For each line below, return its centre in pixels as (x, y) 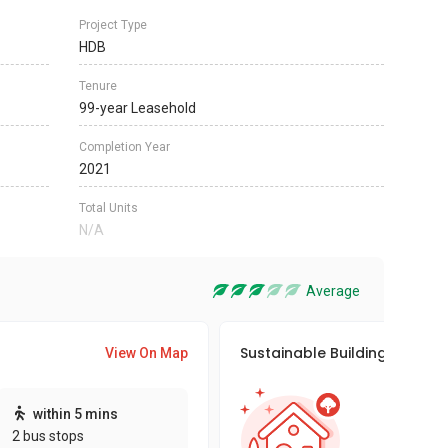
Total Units (108, 208)
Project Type (113, 25)
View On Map (146, 353)
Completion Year (124, 147)
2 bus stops (47, 436)
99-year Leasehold (137, 108)
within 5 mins (75, 414)
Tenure (98, 86)
